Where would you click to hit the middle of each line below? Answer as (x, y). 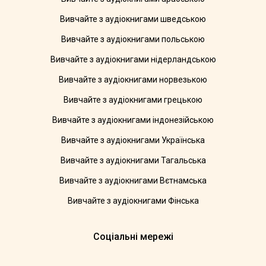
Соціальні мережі (133, 237)
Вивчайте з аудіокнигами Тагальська (133, 161)
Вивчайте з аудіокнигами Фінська (133, 201)
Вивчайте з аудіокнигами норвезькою (133, 80)
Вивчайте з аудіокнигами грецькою (133, 100)
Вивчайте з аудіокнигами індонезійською (133, 120)
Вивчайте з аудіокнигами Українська (133, 140)
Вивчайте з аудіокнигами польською (133, 39)
